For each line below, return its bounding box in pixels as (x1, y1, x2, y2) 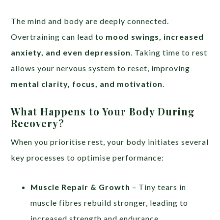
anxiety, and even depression (11, 47, 131, 57)
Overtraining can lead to (11, 31, 106, 41)
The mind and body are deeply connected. (11, 16, 169, 26)
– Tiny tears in (130, 182, 187, 192)
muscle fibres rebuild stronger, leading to (30, 197, 189, 207)
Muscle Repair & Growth (30, 182, 131, 192)
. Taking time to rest (131, 47, 208, 57)
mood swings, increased (106, 31, 204, 41)
